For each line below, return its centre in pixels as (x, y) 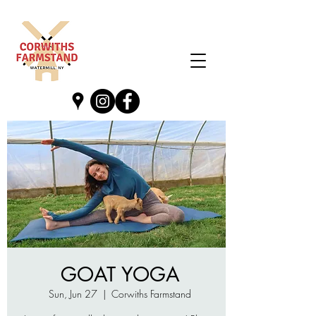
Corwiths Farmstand (151, 294)
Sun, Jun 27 (73, 294)
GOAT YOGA (120, 274)
